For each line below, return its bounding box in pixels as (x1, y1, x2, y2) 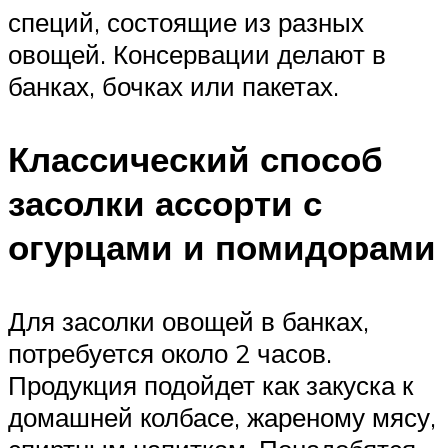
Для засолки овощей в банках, (8, 304, 369, 337)
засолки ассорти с (8, 181, 322, 226)
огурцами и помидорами (8, 225, 436, 270)
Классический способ (8, 137, 383, 182)
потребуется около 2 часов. (8, 336, 332, 369)
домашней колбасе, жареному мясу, (8, 400, 436, 433)
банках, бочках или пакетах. (8, 70, 339, 103)
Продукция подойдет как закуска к (8, 368, 413, 401)
